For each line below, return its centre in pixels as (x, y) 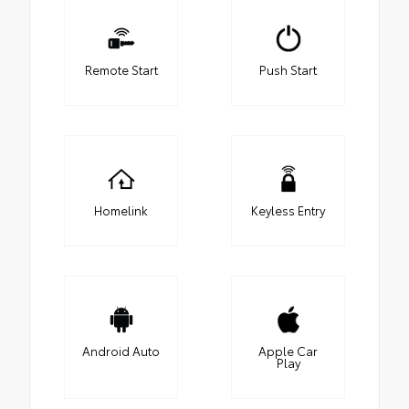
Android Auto (121, 351)
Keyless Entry (288, 210)
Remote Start (121, 70)
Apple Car (288, 351)
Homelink (121, 210)
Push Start (288, 70)
